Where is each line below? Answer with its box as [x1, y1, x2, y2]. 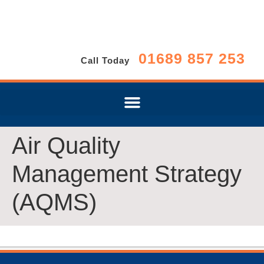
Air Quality [12, 132, 120, 159]
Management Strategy [12, 160, 242, 187]
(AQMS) [12, 189, 97, 215]
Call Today [81, 55, 130, 65]
